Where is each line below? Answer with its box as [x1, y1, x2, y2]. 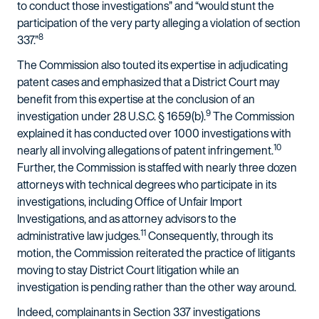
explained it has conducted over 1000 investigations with [17, 125, 291, 142]
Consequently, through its [146, 227, 273, 244]
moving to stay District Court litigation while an [17, 261, 239, 278]
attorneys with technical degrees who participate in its [17, 176, 276, 193]
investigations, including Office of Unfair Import [17, 193, 242, 210]
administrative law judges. [17, 227, 140, 244]
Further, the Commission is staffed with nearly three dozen [17, 159, 297, 176]
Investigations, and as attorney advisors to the [17, 210, 236, 227]
